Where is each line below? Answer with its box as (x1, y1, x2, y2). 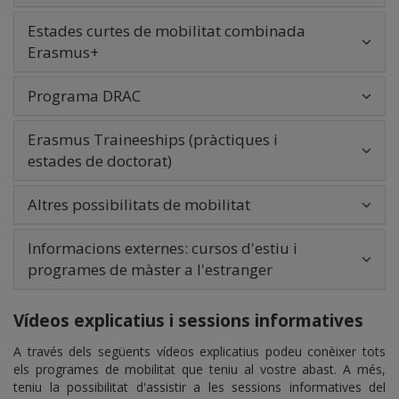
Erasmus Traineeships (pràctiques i (28, 128, 278, 150)
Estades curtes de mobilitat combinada (28, 20, 305, 41)
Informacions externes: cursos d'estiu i (28, 237, 297, 258)
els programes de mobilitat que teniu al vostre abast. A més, (13, 360, 386, 378)
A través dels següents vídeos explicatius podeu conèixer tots (13, 342, 386, 360)
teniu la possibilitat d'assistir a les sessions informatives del (13, 378, 386, 395)
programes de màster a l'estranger (28, 258, 273, 280)
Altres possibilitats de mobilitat (28, 193, 250, 215)
